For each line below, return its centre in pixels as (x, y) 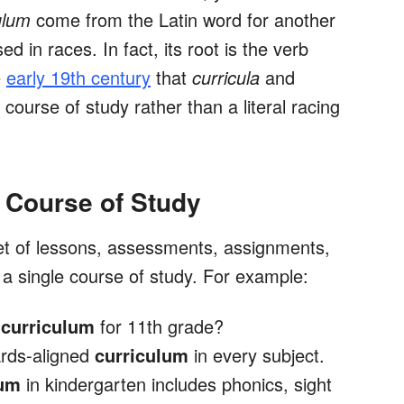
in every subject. (257, 355)
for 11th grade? (159, 326)
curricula (229, 78)
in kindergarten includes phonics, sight (176, 384)
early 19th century (78, 78)
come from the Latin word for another (183, 20)
